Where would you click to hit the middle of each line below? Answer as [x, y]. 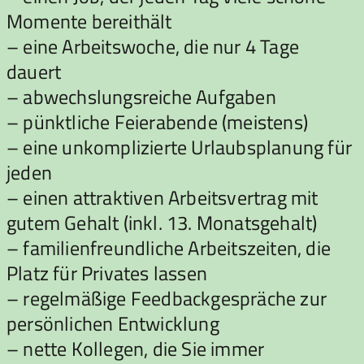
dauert [34, 71]
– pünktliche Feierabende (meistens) [157, 121]
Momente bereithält [89, 21]
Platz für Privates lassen [107, 273]
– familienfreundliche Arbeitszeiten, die [169, 247]
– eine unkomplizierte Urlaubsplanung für [180, 147]
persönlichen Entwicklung [113, 323]
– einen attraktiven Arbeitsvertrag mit [162, 197]
